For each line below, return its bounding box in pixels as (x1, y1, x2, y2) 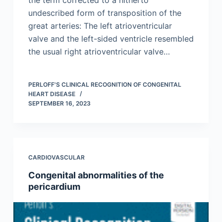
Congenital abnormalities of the (28, 169, 164, 180)
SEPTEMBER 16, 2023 (28, 99, 91, 107)
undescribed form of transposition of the (28, 7, 181, 18)
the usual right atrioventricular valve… (28, 46, 170, 56)
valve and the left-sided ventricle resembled (28, 33, 194, 44)
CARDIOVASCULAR (28, 153, 85, 161)
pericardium (28, 181, 80, 192)
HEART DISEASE (28, 90, 75, 98)
